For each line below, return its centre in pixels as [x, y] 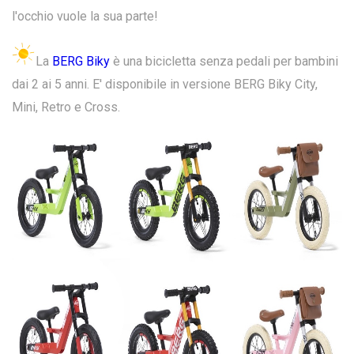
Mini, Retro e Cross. [66, 107]
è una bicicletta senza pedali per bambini [224, 61]
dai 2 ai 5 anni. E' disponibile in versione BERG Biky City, [165, 84]
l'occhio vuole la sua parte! [85, 16]
